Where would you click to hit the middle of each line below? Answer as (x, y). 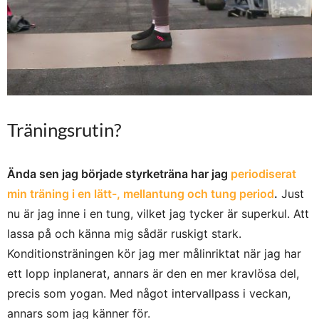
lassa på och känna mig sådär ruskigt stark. (124, 234)
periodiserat (263, 174)
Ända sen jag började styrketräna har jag (119, 174)
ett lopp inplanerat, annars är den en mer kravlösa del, (153, 274)
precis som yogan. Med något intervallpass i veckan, (149, 294)
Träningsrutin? (64, 130)
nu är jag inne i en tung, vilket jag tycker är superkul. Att (158, 214)
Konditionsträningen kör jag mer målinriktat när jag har (154, 254)
